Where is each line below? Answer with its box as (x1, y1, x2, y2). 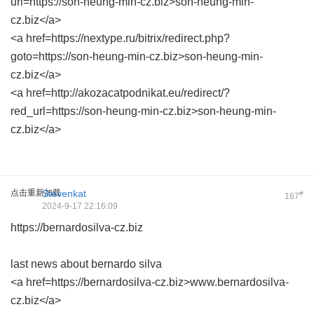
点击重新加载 (11, 188, 61, 198)
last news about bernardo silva (11, 258, 162, 270)
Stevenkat (42, 188, 86, 199)
